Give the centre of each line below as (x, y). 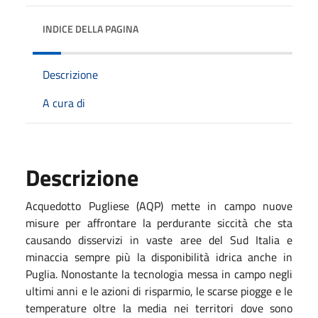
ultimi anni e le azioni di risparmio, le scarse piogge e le (159, 291)
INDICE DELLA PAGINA (91, 29)
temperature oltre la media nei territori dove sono (159, 308)
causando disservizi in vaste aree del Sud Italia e (159, 240)
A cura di (64, 103)
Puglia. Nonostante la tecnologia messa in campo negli (159, 274)
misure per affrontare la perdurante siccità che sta (159, 223)
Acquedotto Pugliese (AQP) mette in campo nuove (159, 206)
